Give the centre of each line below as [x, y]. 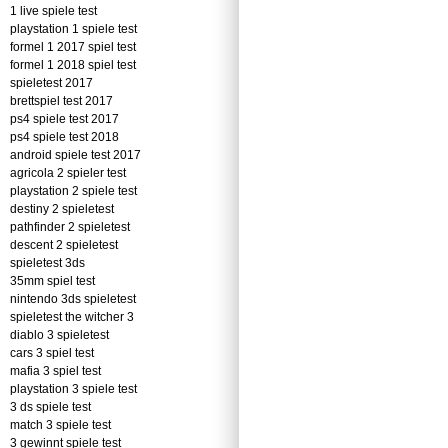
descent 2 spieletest [64, 245]
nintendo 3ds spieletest [73, 299]
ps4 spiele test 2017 [64, 119]
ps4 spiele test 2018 [64, 137]
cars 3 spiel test [52, 353]
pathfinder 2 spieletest [70, 227]
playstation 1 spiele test [73, 29]
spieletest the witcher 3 [72, 317]
